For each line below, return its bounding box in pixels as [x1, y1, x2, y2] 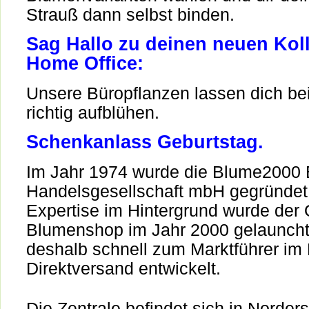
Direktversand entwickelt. [26, 259, 221, 278]
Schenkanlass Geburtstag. [26, 132, 263, 152]
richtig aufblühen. [26, 103, 159, 122]
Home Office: [26, 53, 149, 74]
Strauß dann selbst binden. [26, 5, 235, 24]
